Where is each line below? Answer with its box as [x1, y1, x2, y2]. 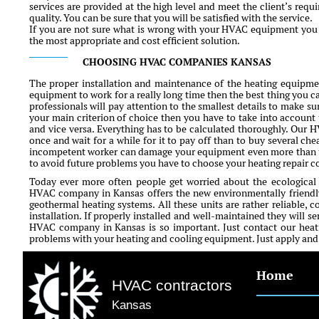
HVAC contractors [112, 276, 233, 293]
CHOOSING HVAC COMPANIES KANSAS [82, 56, 271, 69]
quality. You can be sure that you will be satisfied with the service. [28, 11, 313, 25]
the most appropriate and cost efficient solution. [28, 34, 240, 48]
